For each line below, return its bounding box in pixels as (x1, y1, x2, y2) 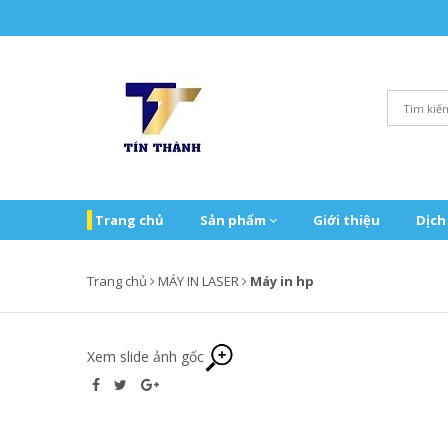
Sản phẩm (200, 211, 269, 229)
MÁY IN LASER (158, 272, 239, 290)
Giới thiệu (313, 211, 380, 229)
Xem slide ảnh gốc (87, 346, 204, 366)
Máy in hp (250, 272, 314, 290)
